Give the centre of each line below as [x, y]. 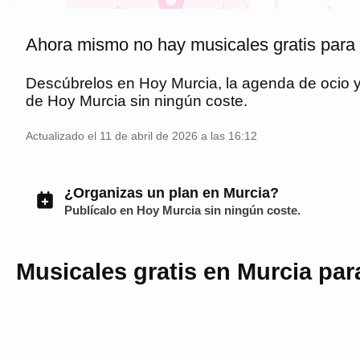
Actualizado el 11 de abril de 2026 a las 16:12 [141, 136]
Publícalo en [100, 211]
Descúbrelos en [82, 83]
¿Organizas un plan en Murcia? [172, 192]
